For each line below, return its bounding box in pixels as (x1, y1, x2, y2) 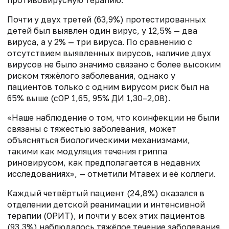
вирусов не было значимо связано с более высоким (7, 59, 221, 70)
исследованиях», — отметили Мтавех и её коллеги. (7, 169, 216, 179)
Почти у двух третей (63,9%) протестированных (7, 14, 206, 25)
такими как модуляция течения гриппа (7, 146, 167, 157)
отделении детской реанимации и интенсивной (7, 199, 205, 210)
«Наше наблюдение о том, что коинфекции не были (7, 112, 219, 123)
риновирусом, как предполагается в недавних (7, 157, 200, 168)
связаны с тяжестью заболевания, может (7, 124, 176, 134)
